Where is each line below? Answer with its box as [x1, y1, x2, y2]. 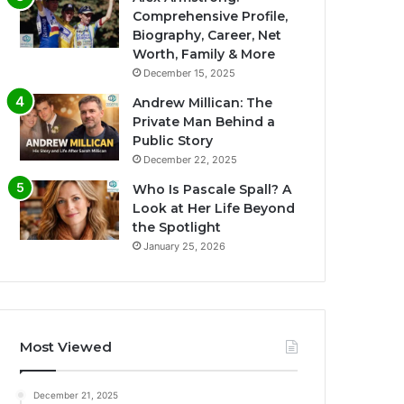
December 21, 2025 [33, 390, 119, 401]
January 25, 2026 [143, 240, 226, 253]
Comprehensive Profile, [133, 8, 289, 25]
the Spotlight [133, 219, 222, 236]
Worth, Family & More [133, 46, 276, 63]
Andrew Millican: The [133, 95, 273, 112]
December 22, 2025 [143, 153, 238, 167]
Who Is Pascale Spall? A [133, 181, 292, 198]
